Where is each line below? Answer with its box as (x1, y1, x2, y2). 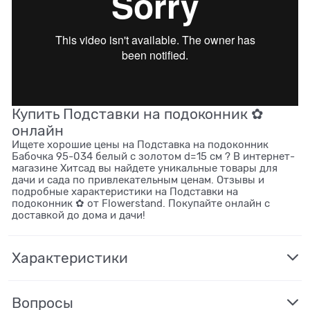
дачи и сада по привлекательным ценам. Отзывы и (12, 174, 264, 185)
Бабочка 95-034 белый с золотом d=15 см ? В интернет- (12, 150, 295, 162)
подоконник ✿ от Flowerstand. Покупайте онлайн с (12, 197, 270, 209)
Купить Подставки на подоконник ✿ (12, 105, 264, 122)
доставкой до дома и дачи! (12, 209, 145, 221)
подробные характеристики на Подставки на (12, 185, 238, 197)
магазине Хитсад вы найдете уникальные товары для (12, 162, 277, 174)
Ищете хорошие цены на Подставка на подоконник (12, 138, 268, 150)
